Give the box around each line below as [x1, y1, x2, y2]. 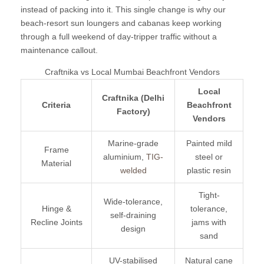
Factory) [116, 107, 150, 117]
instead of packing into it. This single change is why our [21, 5, 226, 15]
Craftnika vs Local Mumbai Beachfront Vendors [44, 67, 220, 77]
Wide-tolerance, [104, 197, 163, 207]
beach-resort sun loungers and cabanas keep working [21, 18, 222, 28]
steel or [195, 152, 223, 162]
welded [120, 166, 147, 176]
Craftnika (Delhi [102, 93, 164, 103]
